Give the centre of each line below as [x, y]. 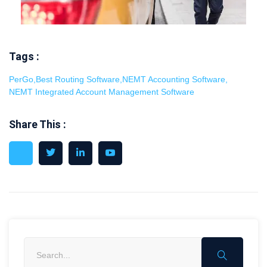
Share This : [38, 125]
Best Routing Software [78, 80]
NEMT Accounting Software [174, 80]
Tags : [24, 57]
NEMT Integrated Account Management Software [102, 92]
